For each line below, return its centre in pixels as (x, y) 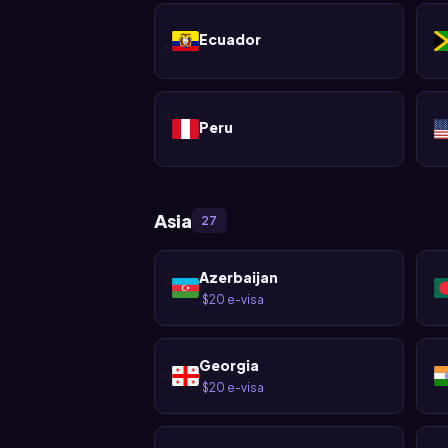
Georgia (228, 365)
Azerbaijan (238, 277)
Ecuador (229, 38)
